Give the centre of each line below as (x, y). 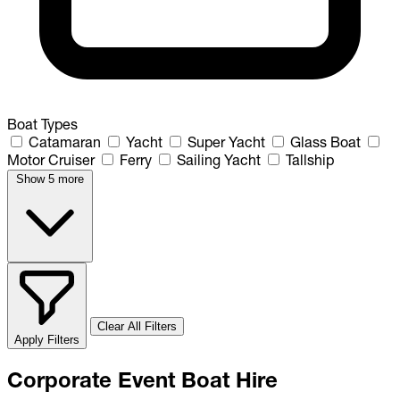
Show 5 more (50, 179)
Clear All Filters (137, 326)
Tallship (310, 159)
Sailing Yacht (219, 159)
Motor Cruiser (51, 159)
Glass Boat (325, 142)
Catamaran (65, 142)
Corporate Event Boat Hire (142, 379)
